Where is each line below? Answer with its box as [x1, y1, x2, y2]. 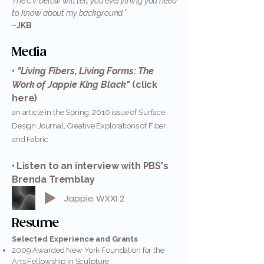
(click [130, 79, 158, 90]
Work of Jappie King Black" [12, 79, 130, 90]
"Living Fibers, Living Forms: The [14, 65, 154, 77]
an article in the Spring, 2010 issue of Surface [12, 108, 165, 117]
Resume [12, 216, 59, 230]
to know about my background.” [12, 8, 126, 18]
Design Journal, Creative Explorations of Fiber [12, 121, 167, 130]
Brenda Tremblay [12, 174, 97, 185]
